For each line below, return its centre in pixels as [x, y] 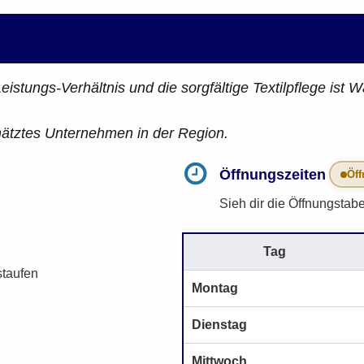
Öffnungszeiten [273, 174]
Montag [215, 288]
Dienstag [219, 324]
